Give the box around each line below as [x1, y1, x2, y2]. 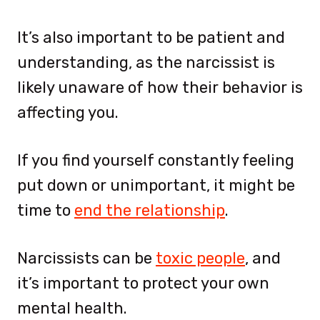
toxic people [156, 248, 245, 268]
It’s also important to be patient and [17, 27, 285, 47]
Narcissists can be [17, 248, 156, 268]
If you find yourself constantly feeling [17, 150, 294, 170]
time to [17, 200, 74, 220]
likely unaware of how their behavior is [17, 77, 303, 97]
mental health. [17, 298, 127, 318]
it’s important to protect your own [17, 273, 269, 293]
